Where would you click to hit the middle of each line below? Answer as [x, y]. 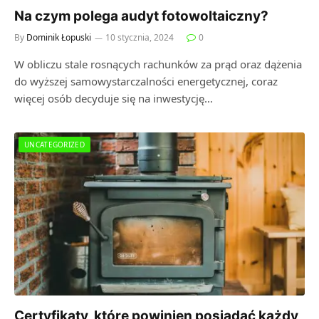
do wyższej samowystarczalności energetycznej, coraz [146, 81]
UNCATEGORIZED [54, 144]
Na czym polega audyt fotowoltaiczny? [141, 16]
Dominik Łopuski [59, 37]
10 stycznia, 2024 [140, 37]
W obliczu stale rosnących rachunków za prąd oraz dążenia [158, 64]
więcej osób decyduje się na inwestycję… [114, 98]
